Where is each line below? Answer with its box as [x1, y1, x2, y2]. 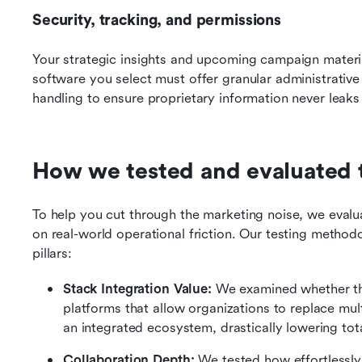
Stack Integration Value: [63, 281, 212, 297]
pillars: [32, 246, 72, 261]
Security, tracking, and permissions [32, 11, 281, 29]
